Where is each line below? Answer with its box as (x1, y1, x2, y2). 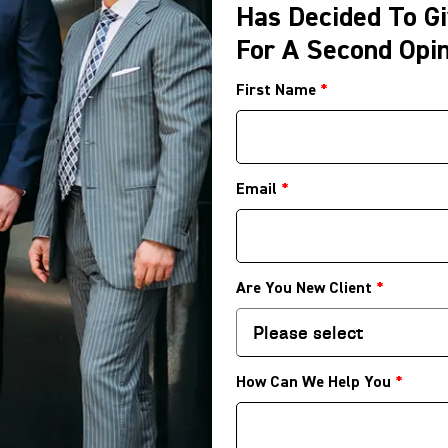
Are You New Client (236, 278, 376, 298)
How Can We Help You (236, 372, 395, 392)
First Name (236, 80, 320, 100)
